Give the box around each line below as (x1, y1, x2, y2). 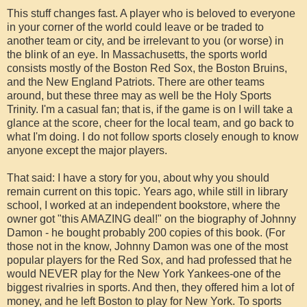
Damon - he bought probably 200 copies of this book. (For (7, 226, 285, 238)
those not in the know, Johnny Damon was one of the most (7, 240, 288, 252)
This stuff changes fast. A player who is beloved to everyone (7, 7, 295, 19)
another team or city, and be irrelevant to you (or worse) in (7, 34, 284, 47)
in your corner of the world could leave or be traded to (7, 21, 264, 33)
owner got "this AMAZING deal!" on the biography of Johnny (7, 212, 296, 225)
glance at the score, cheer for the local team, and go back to (7, 116, 294, 129)
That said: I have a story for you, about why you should (7, 171, 269, 184)
